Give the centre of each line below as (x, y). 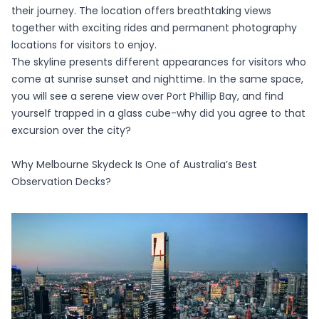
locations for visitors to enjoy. (84, 45)
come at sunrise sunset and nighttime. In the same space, (157, 79)
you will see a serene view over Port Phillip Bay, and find (147, 96)
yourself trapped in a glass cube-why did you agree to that (158, 113)
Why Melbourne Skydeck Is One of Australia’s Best (134, 164)
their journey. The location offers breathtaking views (141, 11)
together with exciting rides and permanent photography (154, 28)
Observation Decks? (61, 182)
